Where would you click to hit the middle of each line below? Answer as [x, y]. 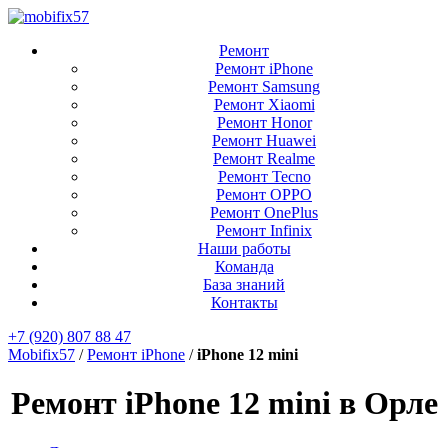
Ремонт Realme [264, 158]
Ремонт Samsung [264, 86]
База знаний [244, 284]
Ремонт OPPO [264, 194]
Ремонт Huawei [264, 140]
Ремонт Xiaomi [264, 104]
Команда [244, 266]
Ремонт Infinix [264, 230]
